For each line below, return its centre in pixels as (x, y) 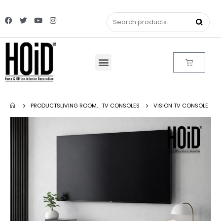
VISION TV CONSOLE (181, 106)
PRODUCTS (45, 106)
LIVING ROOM (78, 106)
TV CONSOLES (121, 106)
